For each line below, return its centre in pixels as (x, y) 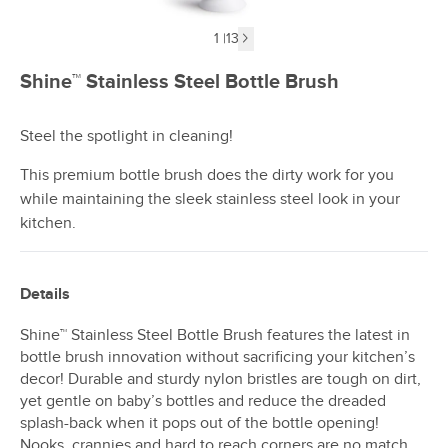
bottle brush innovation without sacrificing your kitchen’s (217, 357)
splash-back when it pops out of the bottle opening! (199, 423)
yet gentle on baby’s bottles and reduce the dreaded (203, 401)
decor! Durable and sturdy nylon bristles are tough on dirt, (220, 379)
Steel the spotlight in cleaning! (126, 136)
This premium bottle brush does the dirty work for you (207, 175)
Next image (269, 38)
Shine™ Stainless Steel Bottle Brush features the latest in (215, 335)
